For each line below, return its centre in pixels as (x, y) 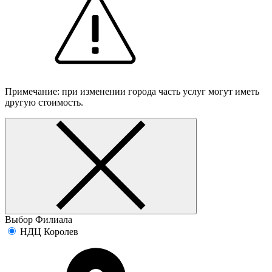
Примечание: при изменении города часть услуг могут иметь (132, 91)
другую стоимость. (44, 102)
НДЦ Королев (49, 231)
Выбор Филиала (39, 219)
